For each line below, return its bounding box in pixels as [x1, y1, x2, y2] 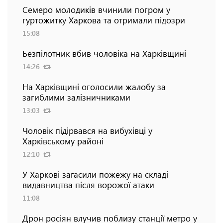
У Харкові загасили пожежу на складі [22, 168, 168, 180]
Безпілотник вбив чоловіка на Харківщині [22, 47, 186, 59]
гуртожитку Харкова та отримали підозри [22, 14, 185, 25]
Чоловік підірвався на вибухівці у [22, 124, 152, 136]
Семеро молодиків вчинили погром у [22, 3, 170, 15]
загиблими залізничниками [22, 91, 130, 103]
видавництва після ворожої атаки [22, 179, 154, 190]
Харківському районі [22, 135, 104, 146]
